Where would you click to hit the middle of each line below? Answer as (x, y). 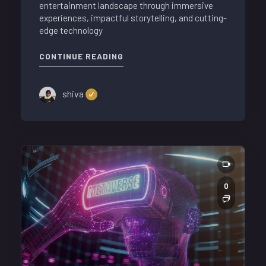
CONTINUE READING (81, 56)
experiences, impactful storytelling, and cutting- (133, 18)
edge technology (71, 31)
